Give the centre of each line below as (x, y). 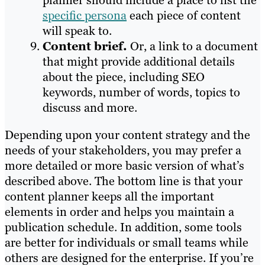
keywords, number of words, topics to (141, 93)
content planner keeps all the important (109, 197)
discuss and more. (90, 108)
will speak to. (77, 31)
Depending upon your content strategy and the (127, 135)
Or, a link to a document (193, 46)
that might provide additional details (139, 62)
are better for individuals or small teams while (127, 243)
